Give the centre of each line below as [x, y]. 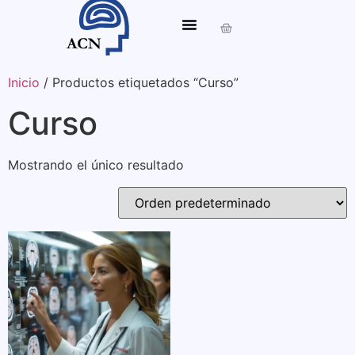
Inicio [24, 83]
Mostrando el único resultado [96, 165]
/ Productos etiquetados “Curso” [139, 83]
